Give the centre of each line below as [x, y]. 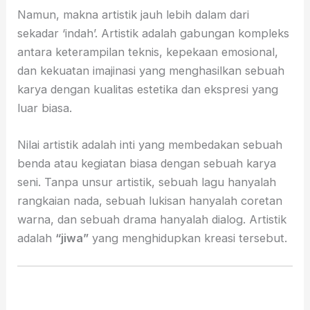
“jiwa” [72, 238]
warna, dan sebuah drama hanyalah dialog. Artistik [152, 220]
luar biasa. [45, 108]
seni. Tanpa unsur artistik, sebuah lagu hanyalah [147, 182]
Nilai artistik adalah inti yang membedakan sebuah [150, 145]
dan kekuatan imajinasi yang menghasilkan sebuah [151, 70]
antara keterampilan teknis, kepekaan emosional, [148, 52]
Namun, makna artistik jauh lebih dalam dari [134, 14]
